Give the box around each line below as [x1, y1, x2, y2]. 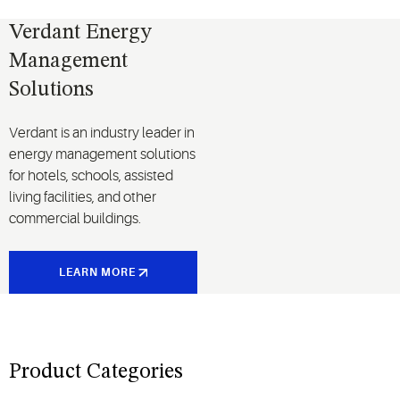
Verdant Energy [9, 22, 152, 45]
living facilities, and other [9, 189, 156, 206]
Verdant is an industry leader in [9, 125, 195, 142]
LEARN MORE [58, 266, 136, 279]
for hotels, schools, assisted [9, 168, 173, 185]
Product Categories [9, 362, 183, 384]
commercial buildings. [9, 211, 141, 228]
